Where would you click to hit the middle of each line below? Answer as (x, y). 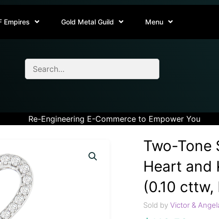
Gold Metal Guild (88, 22)
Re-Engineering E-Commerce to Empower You (114, 119)
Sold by (156, 205)
